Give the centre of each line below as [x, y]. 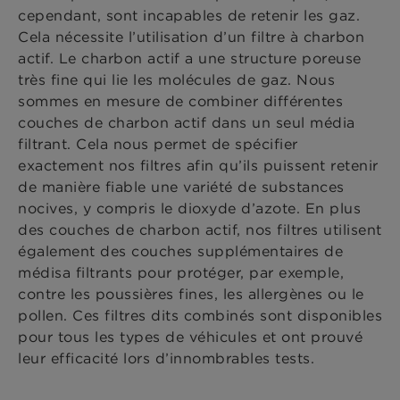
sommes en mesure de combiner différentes [180, 101]
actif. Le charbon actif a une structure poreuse [190, 58]
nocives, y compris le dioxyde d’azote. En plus [189, 208]
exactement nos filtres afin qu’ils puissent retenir [198, 166]
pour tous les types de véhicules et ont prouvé [190, 337]
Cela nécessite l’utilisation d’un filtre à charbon [191, 37]
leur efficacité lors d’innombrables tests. [166, 358]
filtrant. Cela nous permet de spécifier [158, 144]
